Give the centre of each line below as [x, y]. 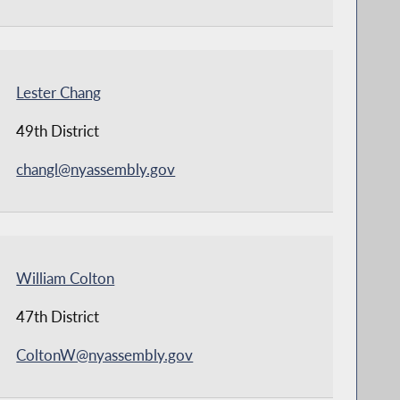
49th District [58, 130]
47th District [58, 316]
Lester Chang [59, 92]
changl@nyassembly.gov [96, 169]
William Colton [66, 278]
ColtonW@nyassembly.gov [105, 354]
